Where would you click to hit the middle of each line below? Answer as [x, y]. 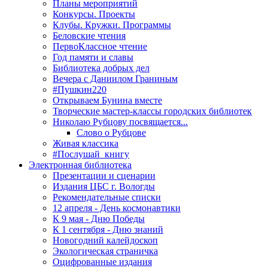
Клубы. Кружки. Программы [112, 25]
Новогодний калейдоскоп [105, 240]
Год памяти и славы [93, 57]
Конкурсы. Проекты [94, 14]
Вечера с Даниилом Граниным [115, 78]
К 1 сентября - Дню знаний [108, 229]
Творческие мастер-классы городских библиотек [152, 111]
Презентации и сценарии [104, 175]
